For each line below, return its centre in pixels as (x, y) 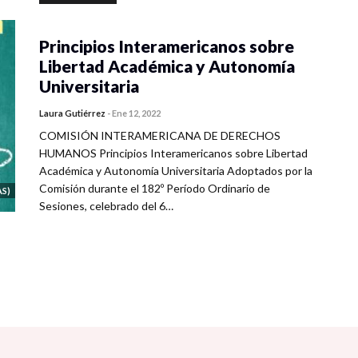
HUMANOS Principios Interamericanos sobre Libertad (173, 153)
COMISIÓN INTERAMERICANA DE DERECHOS (160, 135)
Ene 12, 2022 (136, 113)
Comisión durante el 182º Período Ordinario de (155, 188)
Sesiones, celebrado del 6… (106, 206)
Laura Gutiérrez (72, 113)
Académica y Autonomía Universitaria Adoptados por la (176, 171)
